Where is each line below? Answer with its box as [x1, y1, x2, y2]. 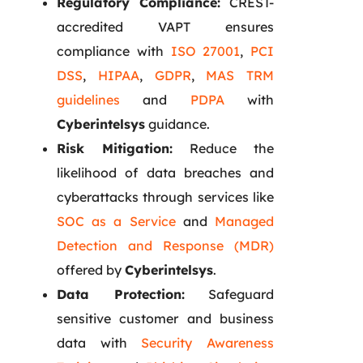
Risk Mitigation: [57, 139, 173, 156]
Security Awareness [141, 334, 275, 351]
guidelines [57, 91, 120, 108]
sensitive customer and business [57, 310, 274, 327]
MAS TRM [206, 66, 274, 83]
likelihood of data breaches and [57, 164, 274, 181]
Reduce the [173, 139, 274, 156]
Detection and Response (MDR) [57, 237, 274, 254]
